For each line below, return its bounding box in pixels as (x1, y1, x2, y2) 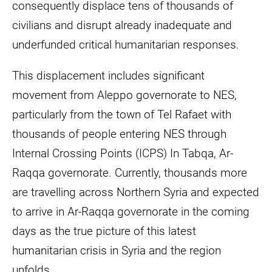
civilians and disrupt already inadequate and (12, 18, 232, 32)
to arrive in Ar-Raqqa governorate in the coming (12, 205, 250, 219)
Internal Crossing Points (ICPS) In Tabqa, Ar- (12, 146, 233, 160)
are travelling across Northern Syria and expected (12, 185, 259, 199)
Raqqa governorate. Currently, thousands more (12, 166, 247, 180)
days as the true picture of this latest (12, 224, 196, 238)
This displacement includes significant (12, 69, 205, 83)
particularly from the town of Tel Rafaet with (12, 107, 231, 121)
